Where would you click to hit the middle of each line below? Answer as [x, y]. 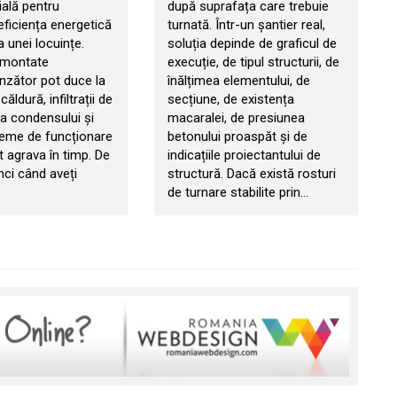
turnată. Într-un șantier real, [246, 25]
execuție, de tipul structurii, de [253, 62]
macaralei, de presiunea [236, 118]
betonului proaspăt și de [237, 137]
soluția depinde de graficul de [252, 44]
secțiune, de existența [230, 100]
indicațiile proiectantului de [244, 156]
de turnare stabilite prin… [237, 193]
